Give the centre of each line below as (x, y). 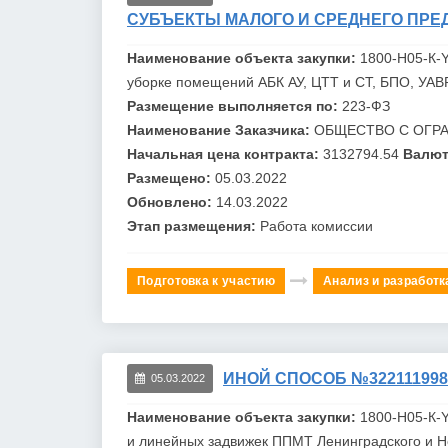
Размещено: (171, 177)
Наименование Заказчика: (220, 129)
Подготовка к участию (206, 280)
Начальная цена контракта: (225, 153)
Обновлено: (171, 201)
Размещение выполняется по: (234, 105)
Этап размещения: (193, 225)
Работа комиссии (316, 225)
